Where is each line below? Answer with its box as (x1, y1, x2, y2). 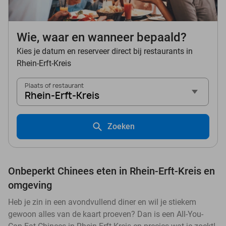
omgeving (8, 179, 52, 192)
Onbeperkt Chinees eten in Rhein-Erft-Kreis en (8, 165, 215, 178)
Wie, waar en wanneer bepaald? (17, 30, 187, 45)
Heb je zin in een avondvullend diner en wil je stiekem (8, 197, 196, 207)
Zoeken (107, 122, 135, 132)
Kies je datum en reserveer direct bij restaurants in (17, 46, 193, 56)
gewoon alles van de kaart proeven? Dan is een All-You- (8, 209, 203, 219)
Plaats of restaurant (25, 81, 84, 90)
